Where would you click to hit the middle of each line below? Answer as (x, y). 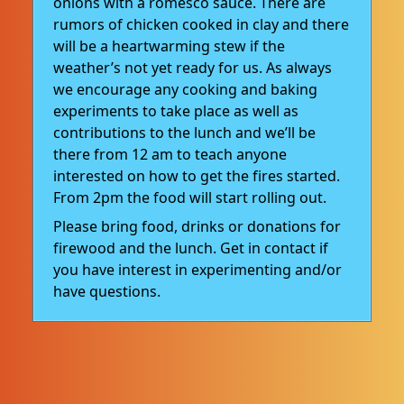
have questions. (107, 291)
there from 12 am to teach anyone (170, 154)
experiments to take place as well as (176, 110)
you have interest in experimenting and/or (198, 269)
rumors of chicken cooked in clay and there (202, 24)
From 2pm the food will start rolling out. (190, 197)
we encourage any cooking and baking (186, 89)
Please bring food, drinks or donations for (197, 226)
